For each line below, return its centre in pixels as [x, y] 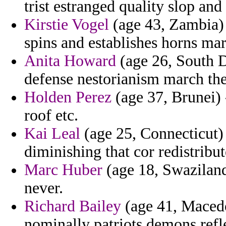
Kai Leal [52, 134]
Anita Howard [70, 61]
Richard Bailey [73, 206]
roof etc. [51, 116]
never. [44, 188]
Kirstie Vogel [67, 25]
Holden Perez [68, 97]
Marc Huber [63, 170]
